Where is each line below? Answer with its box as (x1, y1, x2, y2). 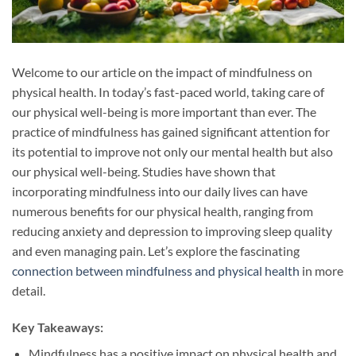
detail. (12, 283, 45, 299)
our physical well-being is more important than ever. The (12, 104, 316, 120)
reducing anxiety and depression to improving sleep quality (12, 223, 332, 239)
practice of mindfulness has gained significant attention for (12, 124, 330, 140)
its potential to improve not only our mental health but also (12, 144, 333, 160)
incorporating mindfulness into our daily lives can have (12, 184, 308, 199)
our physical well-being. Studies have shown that (12, 164, 276, 180)
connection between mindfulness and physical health (12, 263, 300, 279)
